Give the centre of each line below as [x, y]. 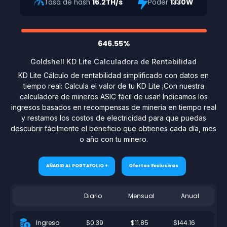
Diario [93, 196]
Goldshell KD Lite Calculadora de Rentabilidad [113, 61]
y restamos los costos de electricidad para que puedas [113, 118]
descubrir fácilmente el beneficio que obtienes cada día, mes [113, 128]
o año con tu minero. [113, 139]
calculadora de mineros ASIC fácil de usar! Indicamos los [113, 96]
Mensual [142, 196]
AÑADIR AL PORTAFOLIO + [77, 166]
